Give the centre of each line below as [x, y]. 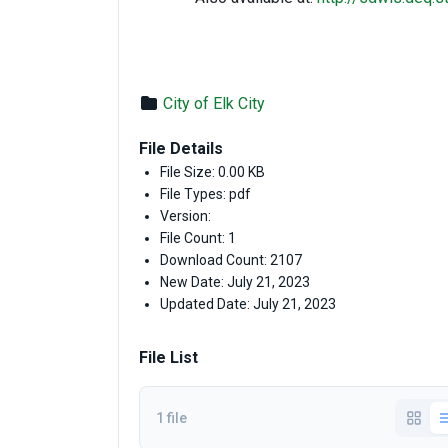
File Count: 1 [198, 238]
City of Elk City [214, 103]
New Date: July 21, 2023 [235, 282]
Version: [185, 216]
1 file [171, 418]
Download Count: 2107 [231, 260]
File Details [181, 148]
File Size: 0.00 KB [212, 172]
